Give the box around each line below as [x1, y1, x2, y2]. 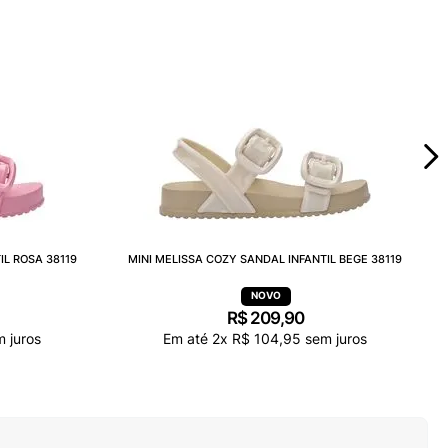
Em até [163, 330, 212, 348]
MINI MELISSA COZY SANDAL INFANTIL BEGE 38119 [128, 252, 402, 266]
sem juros [301, 330, 367, 348]
